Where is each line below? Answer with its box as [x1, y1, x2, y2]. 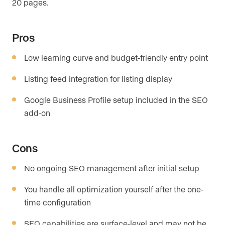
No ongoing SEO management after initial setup [24, 163, 199, 173]
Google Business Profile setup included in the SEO [24, 95, 208, 105]
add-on [24, 108, 50, 118]
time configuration [24, 197, 91, 207]
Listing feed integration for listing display [24, 74, 172, 84]
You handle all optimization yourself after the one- [24, 184, 203, 194]
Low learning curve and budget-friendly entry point [24, 53, 208, 63]
